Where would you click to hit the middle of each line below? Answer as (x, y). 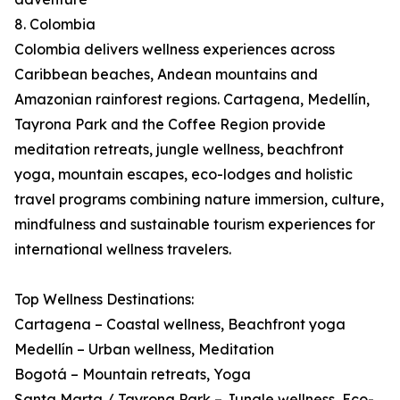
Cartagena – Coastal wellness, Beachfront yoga (180, 325)
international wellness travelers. (123, 250)
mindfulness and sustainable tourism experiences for (195, 225)
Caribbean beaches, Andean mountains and (166, 75)
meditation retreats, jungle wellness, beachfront (179, 150)
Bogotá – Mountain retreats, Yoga (133, 375)
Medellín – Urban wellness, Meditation (144, 350)
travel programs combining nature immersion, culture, (199, 200)
